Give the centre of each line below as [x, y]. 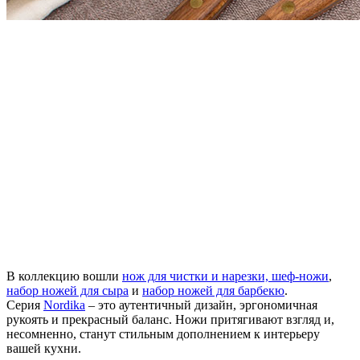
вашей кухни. [44, 349]
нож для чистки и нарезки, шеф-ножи [225, 276]
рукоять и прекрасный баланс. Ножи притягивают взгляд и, [170, 320]
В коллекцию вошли [64, 276]
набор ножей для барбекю [213, 291]
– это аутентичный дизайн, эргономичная [201, 305]
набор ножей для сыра [67, 291]
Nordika [64, 305]
